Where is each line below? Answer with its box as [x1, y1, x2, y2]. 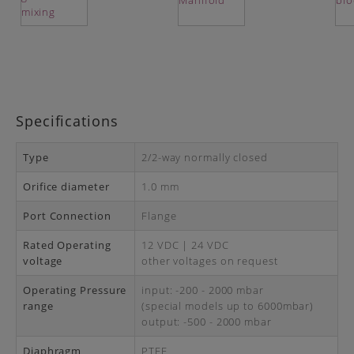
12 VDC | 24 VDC [141, 238, 229, 252]
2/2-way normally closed [141, 150, 268, 164]
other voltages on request [141, 254, 278, 268]
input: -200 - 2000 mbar [141, 283, 264, 297]
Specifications [16, 111, 119, 130]
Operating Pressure [23, 283, 127, 297]
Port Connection [23, 209, 111, 223]
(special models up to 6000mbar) [141, 299, 314, 313]
